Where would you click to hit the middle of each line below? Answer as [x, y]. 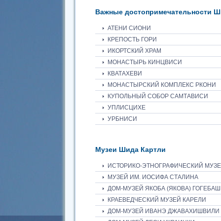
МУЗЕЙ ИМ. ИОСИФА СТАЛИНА [153, 177]
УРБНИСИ [122, 119]
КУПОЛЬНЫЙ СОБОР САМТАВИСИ [158, 96]
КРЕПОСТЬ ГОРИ [132, 40]
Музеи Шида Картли [130, 150]
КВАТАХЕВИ [125, 74]
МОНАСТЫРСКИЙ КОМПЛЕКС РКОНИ [162, 85]
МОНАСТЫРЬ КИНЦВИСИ [145, 62]
